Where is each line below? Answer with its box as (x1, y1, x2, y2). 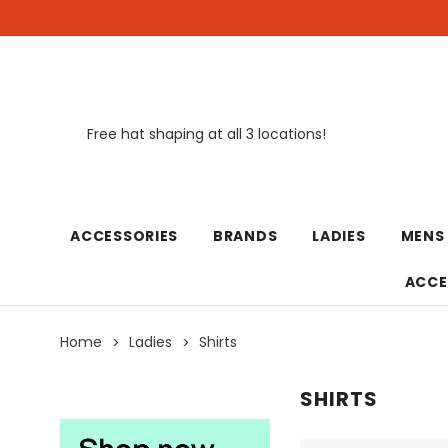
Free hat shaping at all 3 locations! (87, 123, 326, 144)
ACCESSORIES (70, 226, 179, 246)
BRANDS (213, 226, 278, 246)
